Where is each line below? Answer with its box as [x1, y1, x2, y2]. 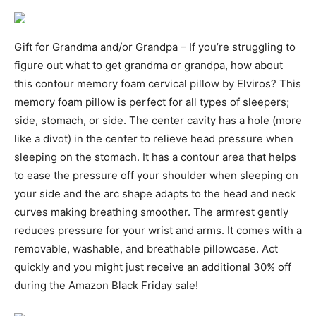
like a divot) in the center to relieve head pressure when [14, 132, 293, 146]
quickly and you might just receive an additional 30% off [14, 260, 291, 274]
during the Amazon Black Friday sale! [14, 279, 198, 293]
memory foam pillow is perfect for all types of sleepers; [14, 95, 289, 109]
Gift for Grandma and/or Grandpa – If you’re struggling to [14, 40, 296, 54]
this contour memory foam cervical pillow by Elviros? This [14, 77, 301, 91]
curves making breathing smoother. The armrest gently [14, 205, 288, 219]
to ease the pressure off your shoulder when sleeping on [14, 169, 298, 183]
